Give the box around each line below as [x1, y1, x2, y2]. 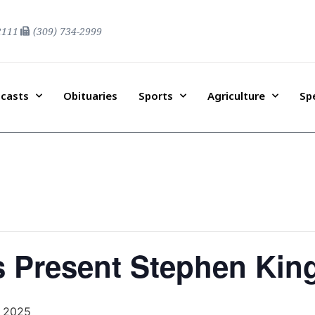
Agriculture [207, 88, 265, 103]
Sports [138, 88, 173, 103]
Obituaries [63, 88, 117, 103]
